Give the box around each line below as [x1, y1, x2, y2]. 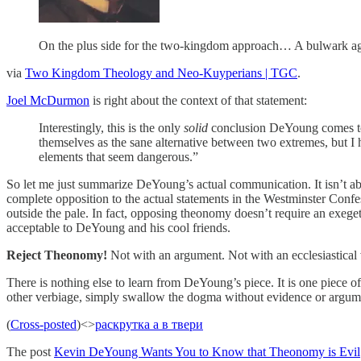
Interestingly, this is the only [39, 120, 184, 135]
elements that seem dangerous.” [39, 149, 198, 164]
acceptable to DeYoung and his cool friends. [6, 220, 230, 234]
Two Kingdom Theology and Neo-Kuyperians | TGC [25, 65, 297, 80]
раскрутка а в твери [95, 317, 203, 331]
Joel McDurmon [6, 93, 89, 107]
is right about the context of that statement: [89, 93, 307, 107]
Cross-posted [10, 317, 77, 331]
